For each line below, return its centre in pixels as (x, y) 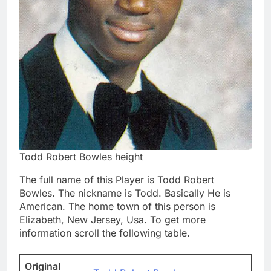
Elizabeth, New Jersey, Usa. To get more (113, 220)
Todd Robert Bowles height (81, 157)
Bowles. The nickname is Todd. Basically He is (125, 193)
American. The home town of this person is (117, 207)
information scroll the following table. (105, 233)
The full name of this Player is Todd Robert (117, 180)
